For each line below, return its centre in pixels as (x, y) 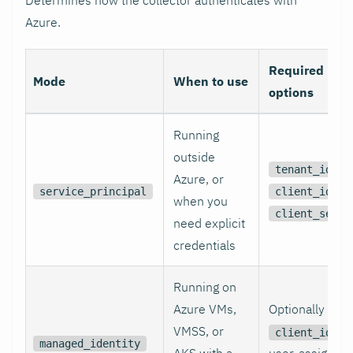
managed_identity (90, 343)
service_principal (93, 191)
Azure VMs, (205, 308)
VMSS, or (199, 331)
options (291, 92)
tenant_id (303, 169)
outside (194, 156)
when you (201, 201)
